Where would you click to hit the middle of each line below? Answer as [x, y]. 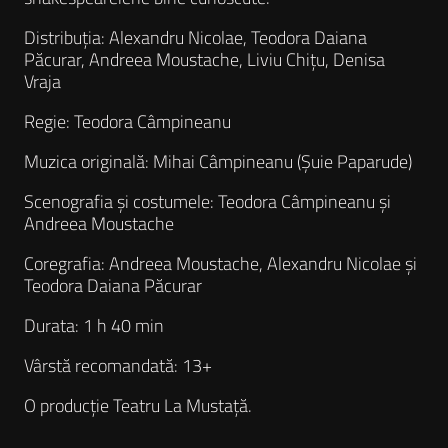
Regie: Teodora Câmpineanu [127, 122]
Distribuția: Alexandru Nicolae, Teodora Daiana [195, 38]
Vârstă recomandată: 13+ [118, 366]
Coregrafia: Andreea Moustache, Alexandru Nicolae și [220, 264]
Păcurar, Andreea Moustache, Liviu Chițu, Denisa [204, 60]
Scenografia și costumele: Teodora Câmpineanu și [207, 202]
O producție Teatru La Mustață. [138, 406]
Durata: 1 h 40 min [94, 326]
